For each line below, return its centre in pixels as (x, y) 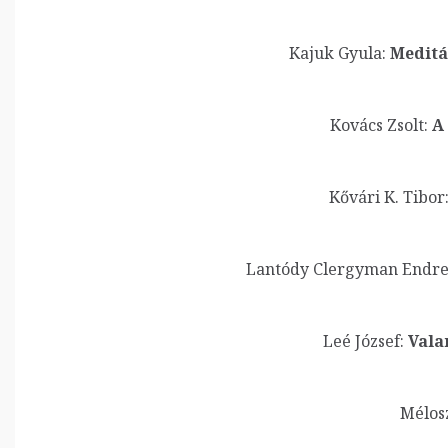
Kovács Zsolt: (379, 125)
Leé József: (363, 341)
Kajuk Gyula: (337, 53)
